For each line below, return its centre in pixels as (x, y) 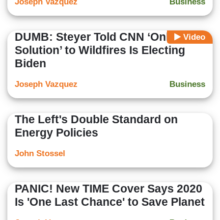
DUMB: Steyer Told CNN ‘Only (95, 37)
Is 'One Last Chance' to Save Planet (110, 202)
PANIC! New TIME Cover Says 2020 (109, 189)
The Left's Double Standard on (96, 120)
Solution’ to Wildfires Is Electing (100, 50)
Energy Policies (56, 133)
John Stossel (40, 154)
